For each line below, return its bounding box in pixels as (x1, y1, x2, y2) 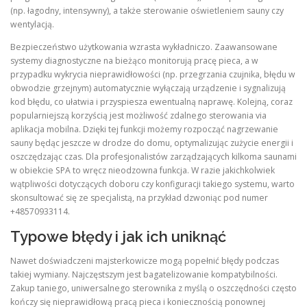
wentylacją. (10, 18, 54, 30)
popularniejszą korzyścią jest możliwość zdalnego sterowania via (10, 109, 267, 121)
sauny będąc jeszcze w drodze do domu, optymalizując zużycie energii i (10, 136, 293, 149)
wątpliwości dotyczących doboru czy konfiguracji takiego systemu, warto (10, 177, 295, 190)
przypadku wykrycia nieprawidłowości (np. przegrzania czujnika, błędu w (10, 68, 295, 80)
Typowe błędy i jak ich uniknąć (10, 227, 226, 245)
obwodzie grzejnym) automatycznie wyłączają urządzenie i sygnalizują (10, 82, 286, 94)
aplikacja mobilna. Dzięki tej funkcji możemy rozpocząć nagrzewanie (10, 123, 278, 135)
